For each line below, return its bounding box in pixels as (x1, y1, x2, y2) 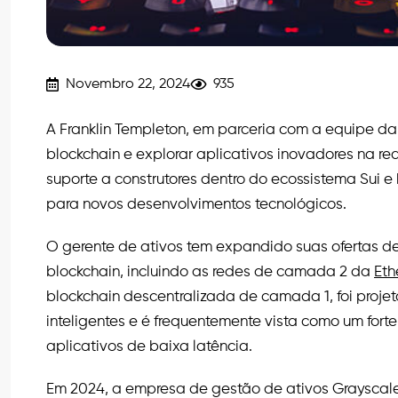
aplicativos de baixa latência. (46, 339, 252, 354)
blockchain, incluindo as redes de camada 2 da (46, 265, 374, 280)
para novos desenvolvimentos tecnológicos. (46, 197, 346, 212)
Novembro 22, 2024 (66, 77, 190, 92)
